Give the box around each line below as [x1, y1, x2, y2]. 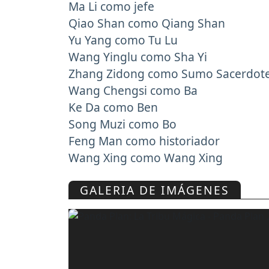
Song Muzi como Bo [68, 116, 177, 133]
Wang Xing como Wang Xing [68, 150, 223, 166]
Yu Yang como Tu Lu [68, 32, 178, 49]
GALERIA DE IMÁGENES [80, 182, 230, 199]
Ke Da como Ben [68, 99, 158, 116]
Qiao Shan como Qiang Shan [68, 15, 225, 32]
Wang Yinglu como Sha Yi [68, 49, 207, 65]
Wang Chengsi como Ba [68, 82, 198, 99]
